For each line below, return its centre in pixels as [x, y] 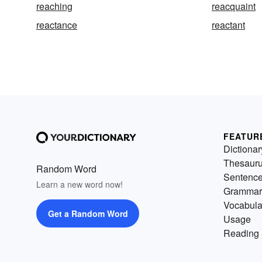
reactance [57, 25]
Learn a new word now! [80, 184]
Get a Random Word [88, 213]
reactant [228, 25]
